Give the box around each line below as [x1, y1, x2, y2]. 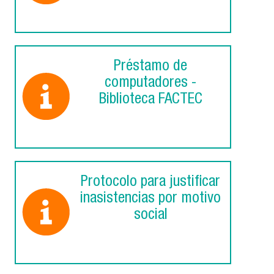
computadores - [105, 76, 196, 92]
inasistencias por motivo [80, 191, 221, 207]
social [133, 208, 168, 224]
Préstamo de [114, 59, 187, 75]
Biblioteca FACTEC [98, 92, 202, 108]
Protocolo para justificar [81, 175, 220, 191]
